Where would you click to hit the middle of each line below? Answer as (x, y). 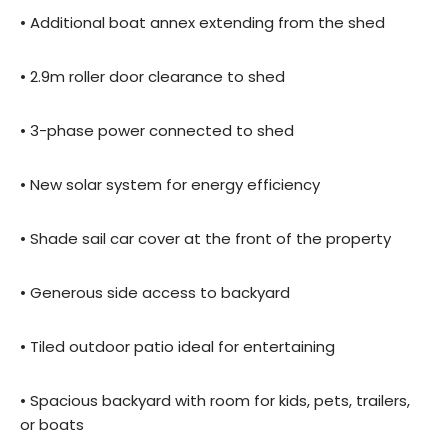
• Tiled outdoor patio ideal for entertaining (177, 347)
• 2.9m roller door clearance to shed (152, 77)
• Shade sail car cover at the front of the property (205, 239)
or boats (52, 425)
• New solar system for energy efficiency (170, 185)
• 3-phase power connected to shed (157, 131)
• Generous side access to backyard (155, 293)
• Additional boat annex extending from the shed (202, 23)
